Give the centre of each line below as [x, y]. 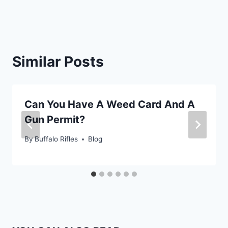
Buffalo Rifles [56, 139]
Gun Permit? [55, 119]
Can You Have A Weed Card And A [110, 104]
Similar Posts [58, 61]
